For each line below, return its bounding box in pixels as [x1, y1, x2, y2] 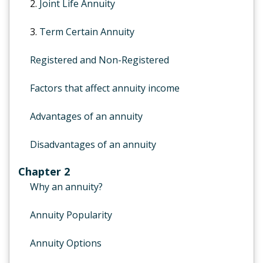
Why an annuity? [30, 180, 103, 193]
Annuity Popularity [30, 208, 112, 221]
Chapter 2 [18, 164, 70, 178]
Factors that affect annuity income [30, 82, 180, 95]
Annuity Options [30, 237, 102, 249]
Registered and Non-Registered [30, 53, 169, 66]
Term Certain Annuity [39, 25, 134, 38]
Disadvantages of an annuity [30, 138, 156, 151]
